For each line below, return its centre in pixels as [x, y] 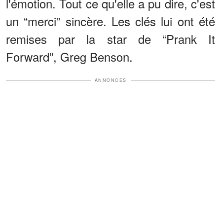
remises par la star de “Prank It [110, 39]
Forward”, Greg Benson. [69, 57]
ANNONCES [110, 80]
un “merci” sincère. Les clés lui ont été [110, 21]
